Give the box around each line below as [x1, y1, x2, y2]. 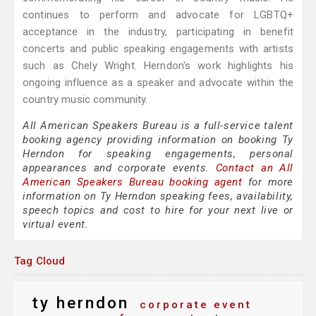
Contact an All [215, 162, 293, 175]
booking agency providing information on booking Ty [23, 133, 293, 147]
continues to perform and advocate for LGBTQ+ [23, 8, 293, 22]
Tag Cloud [14, 255, 66, 268]
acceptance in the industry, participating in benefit [23, 25, 293, 39]
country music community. [23, 93, 148, 107]
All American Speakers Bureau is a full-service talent [23, 119, 293, 133]
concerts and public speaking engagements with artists [23, 42, 293, 56]
